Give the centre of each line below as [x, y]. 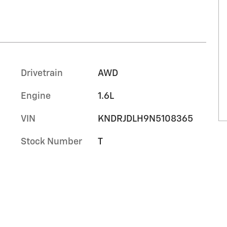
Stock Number [51, 142]
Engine [36, 96]
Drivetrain [42, 73]
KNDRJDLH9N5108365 [145, 119]
